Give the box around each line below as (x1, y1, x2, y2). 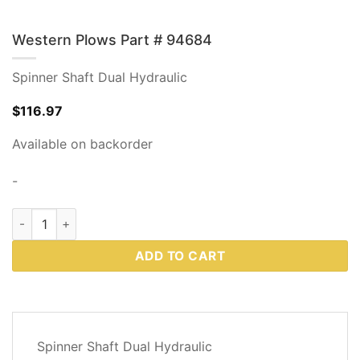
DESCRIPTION (25, 323, 97, 336)
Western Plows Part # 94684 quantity (11, 209, 224, 223)
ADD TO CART (134, 247, 226, 264)
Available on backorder (12, 135, 153, 152)
